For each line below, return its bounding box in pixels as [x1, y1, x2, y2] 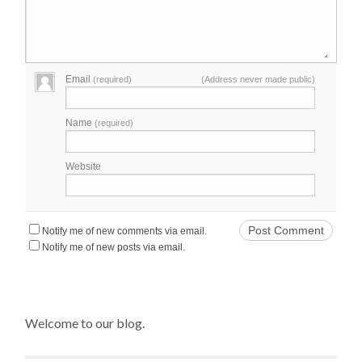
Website [65, 160, 102, 172]
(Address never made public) [200, 74, 315, 84]
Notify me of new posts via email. [42, 241, 186, 253]
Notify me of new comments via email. [42, 225, 208, 237]
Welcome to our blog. [25, 314, 145, 330]
